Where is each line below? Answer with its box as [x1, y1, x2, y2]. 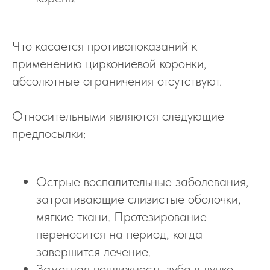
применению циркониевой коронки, [12, 55, 207, 71]
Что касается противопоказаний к [12, 38, 197, 54]
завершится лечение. [36, 243, 151, 259]
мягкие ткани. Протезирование [36, 209, 207, 224]
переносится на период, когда [36, 226, 202, 242]
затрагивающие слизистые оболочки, [36, 191, 241, 207]
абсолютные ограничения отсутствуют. [12, 73, 222, 89]
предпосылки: [12, 125, 86, 141]
